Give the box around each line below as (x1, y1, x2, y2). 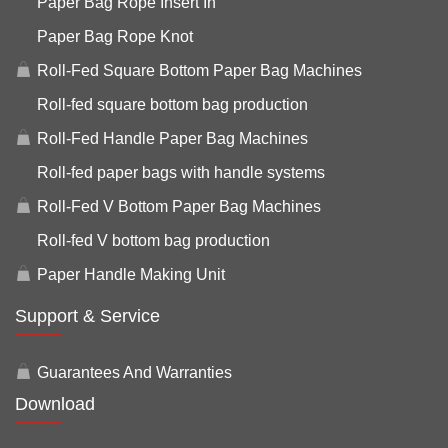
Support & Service (15, 305, 160, 326)
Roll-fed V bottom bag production (37, 231, 270, 249)
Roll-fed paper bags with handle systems (37, 163, 325, 181)
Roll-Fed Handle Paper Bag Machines (37, 129, 308, 147)
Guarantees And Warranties (37, 363, 232, 381)
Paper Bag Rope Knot (37, 27, 193, 45)
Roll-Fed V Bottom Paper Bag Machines (37, 197, 321, 215)
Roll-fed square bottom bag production (37, 95, 308, 113)
